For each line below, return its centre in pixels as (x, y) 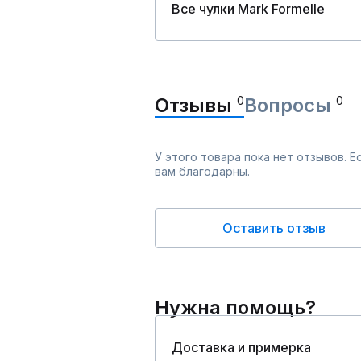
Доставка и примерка (241, 347)
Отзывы (196, 105)
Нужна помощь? (235, 307)
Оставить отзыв (274, 228)
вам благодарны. (202, 171)
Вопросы (290, 105)
